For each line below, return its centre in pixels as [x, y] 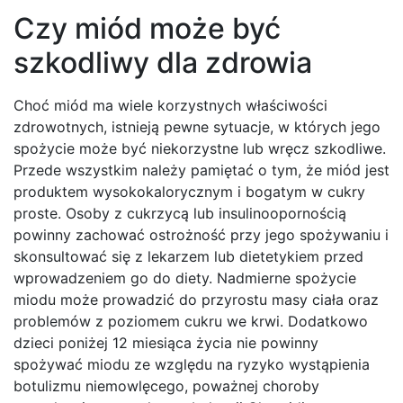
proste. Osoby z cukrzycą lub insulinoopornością [180, 214]
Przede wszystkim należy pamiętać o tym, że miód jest [201, 170]
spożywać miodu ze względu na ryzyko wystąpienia [192, 365]
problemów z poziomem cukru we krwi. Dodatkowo [191, 322]
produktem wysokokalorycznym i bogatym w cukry [189, 192]
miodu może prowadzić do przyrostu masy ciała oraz [196, 300]
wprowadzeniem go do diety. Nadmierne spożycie [185, 278]
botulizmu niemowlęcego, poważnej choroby [166, 386]
